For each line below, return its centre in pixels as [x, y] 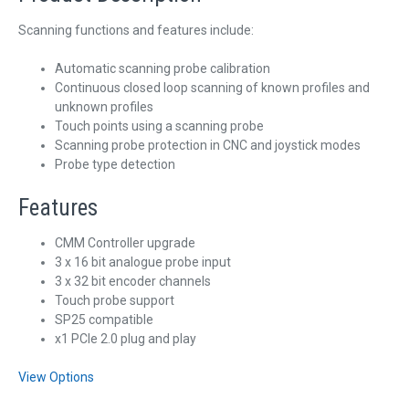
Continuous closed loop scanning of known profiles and [212, 87]
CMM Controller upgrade [125, 243]
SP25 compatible [104, 320]
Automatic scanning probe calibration [163, 68]
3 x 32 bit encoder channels [133, 282]
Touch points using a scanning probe [159, 126]
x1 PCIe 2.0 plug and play [126, 339]
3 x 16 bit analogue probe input [143, 262]
